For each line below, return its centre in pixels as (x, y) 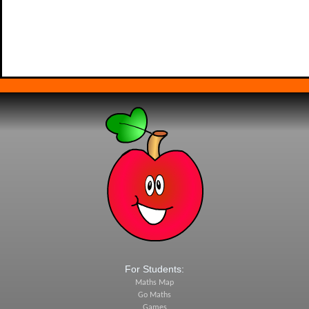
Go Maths (154, 295)
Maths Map (154, 283)
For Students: (154, 269)
